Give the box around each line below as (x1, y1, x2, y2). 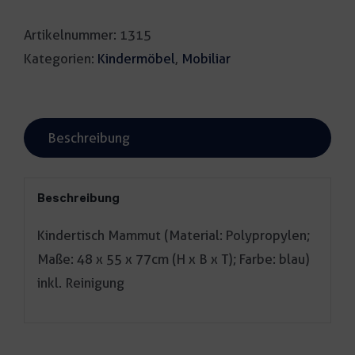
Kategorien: (24, 51, 97, 67)
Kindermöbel (97, 51, 175, 67)
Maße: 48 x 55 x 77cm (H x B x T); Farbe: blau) (36, 250, 310, 267)
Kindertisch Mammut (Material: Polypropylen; (36, 227, 310, 243)
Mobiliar (181, 51, 231, 67)
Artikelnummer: (24, 27, 120, 43)
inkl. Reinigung (36, 274, 124, 291)
